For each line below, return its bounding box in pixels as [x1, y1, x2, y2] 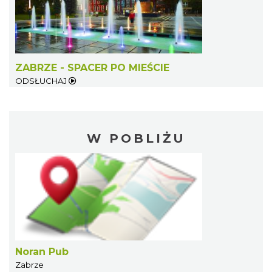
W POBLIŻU [86, 131, 186, 146]
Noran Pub [15, 245, 69, 257]
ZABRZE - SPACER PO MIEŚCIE [15, 61, 169, 73]
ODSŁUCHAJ [15, 75, 69, 86]
